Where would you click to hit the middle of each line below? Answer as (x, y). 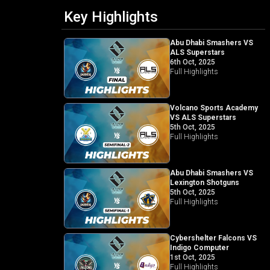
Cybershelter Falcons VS (213, 238)
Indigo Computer (199, 247)
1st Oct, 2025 (192, 257)
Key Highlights (111, 17)
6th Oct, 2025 (192, 62)
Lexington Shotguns (204, 182)
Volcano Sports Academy (214, 108)
